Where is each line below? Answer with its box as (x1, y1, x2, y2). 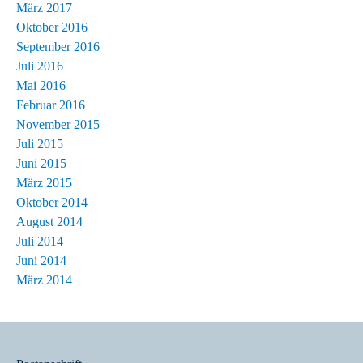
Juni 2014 (16, 253, 66, 267)
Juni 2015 (16, 156, 66, 170)
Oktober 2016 (16, 19, 88, 34)
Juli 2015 (16, 136, 63, 151)
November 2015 (16, 117, 100, 131)
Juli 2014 (16, 233, 63, 248)
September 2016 (16, 39, 100, 53)
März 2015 (16, 175, 72, 190)
